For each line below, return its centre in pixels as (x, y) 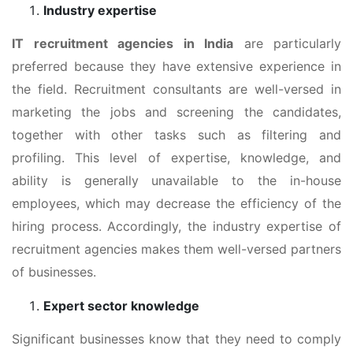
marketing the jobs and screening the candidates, (176, 111)
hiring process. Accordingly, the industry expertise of (176, 226)
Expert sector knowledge (121, 305)
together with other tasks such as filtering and (176, 134)
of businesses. (54, 271)
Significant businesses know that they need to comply (176, 338)
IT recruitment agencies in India (123, 43)
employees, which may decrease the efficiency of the (176, 203)
